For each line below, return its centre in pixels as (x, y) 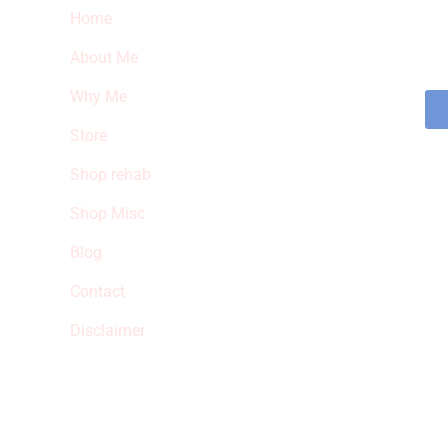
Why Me (98, 96)
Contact (97, 291)
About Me (103, 57)
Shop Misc (107, 213)
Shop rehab (110, 174)
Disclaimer (107, 330)
